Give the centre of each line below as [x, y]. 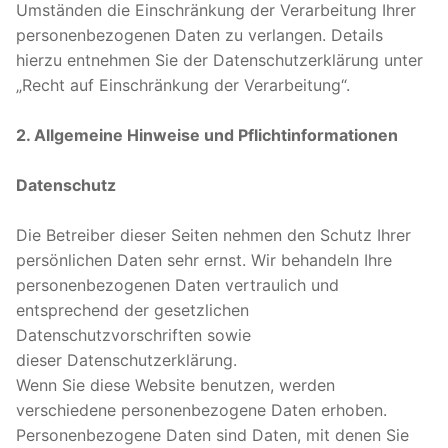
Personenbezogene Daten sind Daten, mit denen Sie [212, 434]
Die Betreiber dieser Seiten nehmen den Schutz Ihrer [213, 234]
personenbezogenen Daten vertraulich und [177, 284]
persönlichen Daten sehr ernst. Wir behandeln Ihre [204, 259]
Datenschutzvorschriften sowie [133, 334]
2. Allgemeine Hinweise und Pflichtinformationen [207, 134]
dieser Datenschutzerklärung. [126, 359]
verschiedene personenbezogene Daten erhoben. [201, 409]
